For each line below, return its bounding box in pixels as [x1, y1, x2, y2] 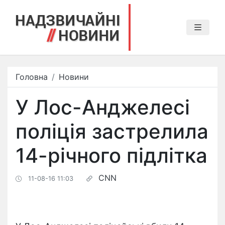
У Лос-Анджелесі [16, 95, 190, 120]
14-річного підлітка [16, 143, 207, 168]
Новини [59, 72, 89, 82]
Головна [16, 72, 48, 82]
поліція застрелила [16, 119, 208, 144]
